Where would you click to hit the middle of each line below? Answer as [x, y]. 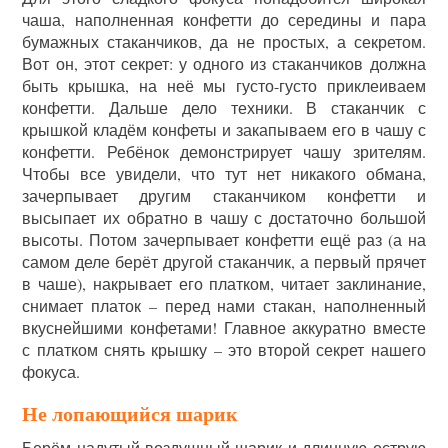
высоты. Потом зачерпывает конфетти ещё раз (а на [224, 240]
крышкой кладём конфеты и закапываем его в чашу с [224, 130]
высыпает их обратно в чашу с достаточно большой [224, 218]
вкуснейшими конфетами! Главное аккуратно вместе [224, 328]
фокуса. [51, 372]
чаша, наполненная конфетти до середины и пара [224, 20]
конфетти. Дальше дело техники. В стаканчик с [224, 108]
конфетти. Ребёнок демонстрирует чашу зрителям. [224, 152]
